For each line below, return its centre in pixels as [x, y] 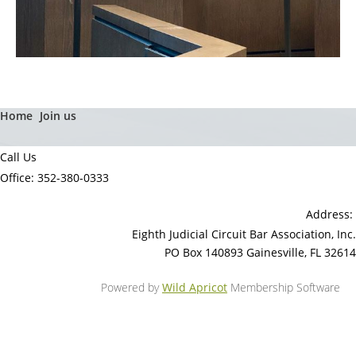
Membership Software [284, 287]
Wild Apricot [195, 287]
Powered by [132, 287]
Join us [58, 116]
